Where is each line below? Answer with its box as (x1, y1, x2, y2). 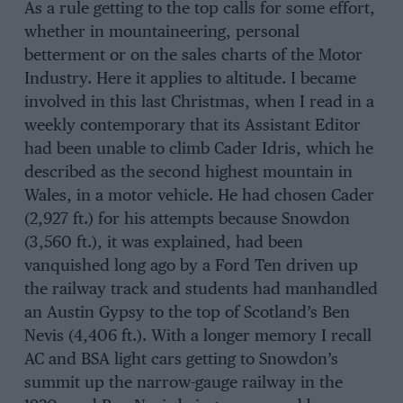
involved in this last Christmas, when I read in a (23, 94, 374, 112)
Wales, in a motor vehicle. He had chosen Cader (23, 188, 374, 205)
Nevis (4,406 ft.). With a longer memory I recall (23, 328, 372, 345)
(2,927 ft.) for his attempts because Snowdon (23, 211, 350, 228)
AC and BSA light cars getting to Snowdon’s (23, 352, 338, 369)
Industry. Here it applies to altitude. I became (23, 71, 356, 88)
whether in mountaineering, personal (23, 24, 300, 41)
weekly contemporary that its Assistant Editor (23, 118, 361, 135)
